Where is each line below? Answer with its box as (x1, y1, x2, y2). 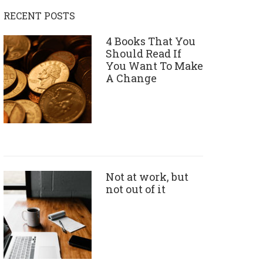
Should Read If (106, 46, 181, 60)
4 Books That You (106, 34, 195, 48)
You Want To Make (106, 59, 203, 73)
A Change (106, 71, 157, 85)
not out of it (106, 182, 166, 196)
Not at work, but (106, 170, 188, 184)
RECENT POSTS (4, 9, 75, 22)
